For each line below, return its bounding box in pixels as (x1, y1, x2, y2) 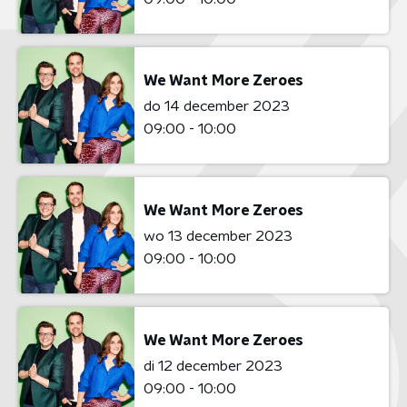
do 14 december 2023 (144, 98, 290, 114)
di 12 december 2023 (144, 358, 283, 373)
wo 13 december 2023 (144, 228, 293, 243)
